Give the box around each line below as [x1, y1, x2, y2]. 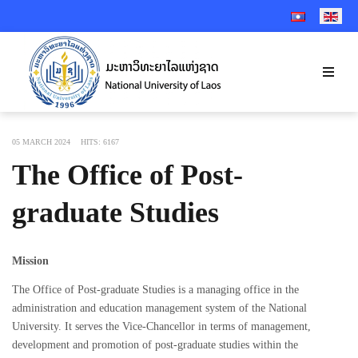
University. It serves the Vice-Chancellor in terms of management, [12, 320, 311, 332]
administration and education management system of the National [12, 301, 307, 314]
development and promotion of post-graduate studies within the [12, 338, 298, 351]
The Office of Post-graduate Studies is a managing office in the [12, 283, 299, 296]
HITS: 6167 [81, 137, 119, 146]
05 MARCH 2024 [12, 137, 70, 146]
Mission [12, 255, 49, 267]
